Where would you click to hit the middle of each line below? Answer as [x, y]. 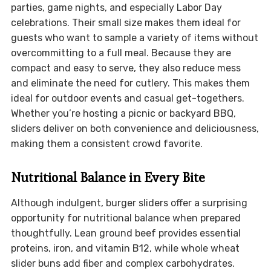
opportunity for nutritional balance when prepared [126, 218]
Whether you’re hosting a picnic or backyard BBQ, [123, 114]
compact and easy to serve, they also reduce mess [126, 68]
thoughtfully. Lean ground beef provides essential [126, 233]
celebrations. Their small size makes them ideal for [126, 23]
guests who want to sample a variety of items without [134, 38]
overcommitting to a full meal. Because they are [121, 53]
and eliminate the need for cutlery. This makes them [130, 83]
